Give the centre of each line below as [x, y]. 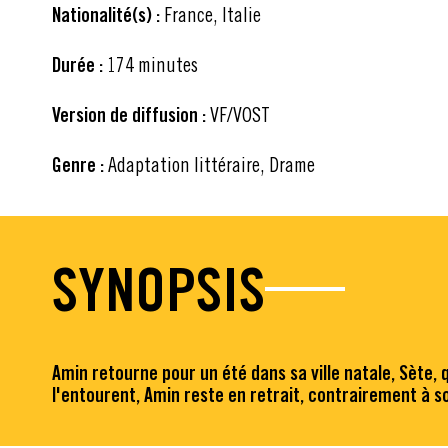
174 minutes [150, 64]
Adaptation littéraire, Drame [209, 164]
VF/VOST [238, 114]
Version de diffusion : [129, 114]
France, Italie [210, 14]
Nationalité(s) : [106, 14]
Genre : [78, 164]
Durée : [77, 64]
